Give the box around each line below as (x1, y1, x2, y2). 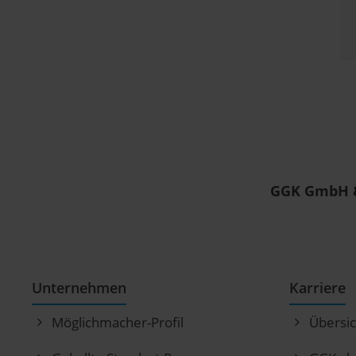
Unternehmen (32, 278, 126, 298)
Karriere (288, 278, 346, 298)
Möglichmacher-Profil (52, 313, 184, 332)
